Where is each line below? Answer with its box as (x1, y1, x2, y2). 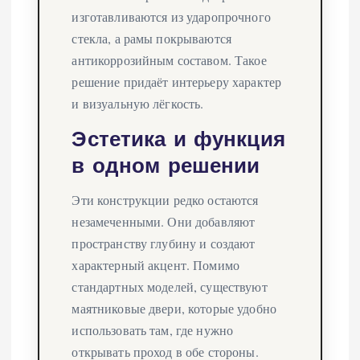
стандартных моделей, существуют (72, 277, 268, 295)
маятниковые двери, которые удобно (72, 299, 277, 317)
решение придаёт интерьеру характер (72, 73, 282, 91)
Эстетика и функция (72, 125, 285, 153)
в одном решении (72, 152, 260, 179)
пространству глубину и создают (72, 234, 256, 252)
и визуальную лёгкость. (72, 95, 204, 112)
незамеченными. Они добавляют (72, 212, 256, 230)
